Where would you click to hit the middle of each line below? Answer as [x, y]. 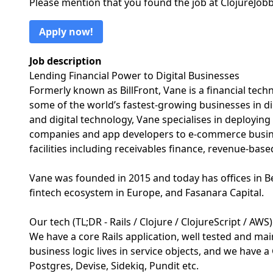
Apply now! [66, 32]
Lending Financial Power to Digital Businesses [134, 76]
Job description [66, 61]
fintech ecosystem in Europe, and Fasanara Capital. [147, 193]
